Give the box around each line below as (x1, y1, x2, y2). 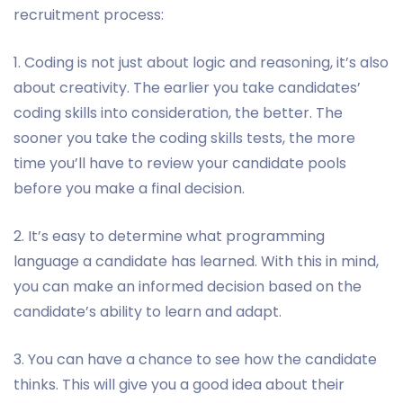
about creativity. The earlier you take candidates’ (13, 76, 361, 98)
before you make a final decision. (13, 177, 245, 199)
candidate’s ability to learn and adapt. (13, 300, 282, 322)
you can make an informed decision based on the (13, 275, 362, 297)
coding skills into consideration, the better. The (13, 102, 343, 123)
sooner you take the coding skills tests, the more (13, 127, 355, 148)
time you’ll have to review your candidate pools (13, 152, 346, 174)
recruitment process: (13, 4, 164, 25)
